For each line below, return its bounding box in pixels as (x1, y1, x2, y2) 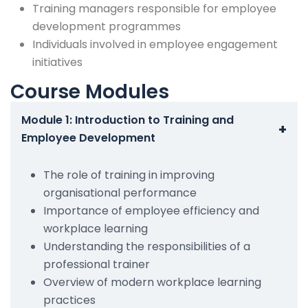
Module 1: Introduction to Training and (21, 111, 234, 128)
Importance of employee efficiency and (43, 202, 259, 219)
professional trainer (43, 256, 150, 272)
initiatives (32, 54, 82, 70)
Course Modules (10, 78, 169, 105)
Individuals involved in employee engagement (32, 36, 278, 52)
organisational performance (43, 184, 197, 201)
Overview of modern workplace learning (43, 274, 261, 290)
